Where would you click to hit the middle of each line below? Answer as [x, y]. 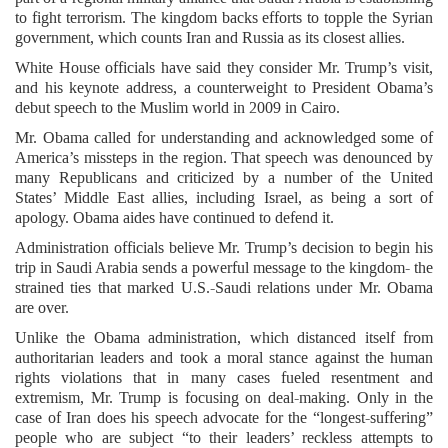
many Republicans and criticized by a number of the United [224, 177]
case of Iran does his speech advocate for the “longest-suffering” [224, 417]
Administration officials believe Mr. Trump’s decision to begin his [224, 247]
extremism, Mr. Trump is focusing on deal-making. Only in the [224, 397]
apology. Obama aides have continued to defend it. [174, 217]
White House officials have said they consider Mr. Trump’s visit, [224, 67]
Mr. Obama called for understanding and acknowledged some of [224, 137]
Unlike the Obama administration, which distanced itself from [224, 337]
